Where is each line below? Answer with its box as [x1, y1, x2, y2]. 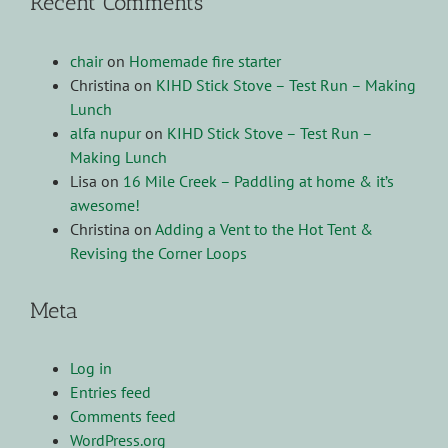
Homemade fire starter [129, 50, 281, 71]
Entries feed [70, 382, 151, 403]
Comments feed [70, 406, 176, 427]
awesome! [70, 194, 140, 215]
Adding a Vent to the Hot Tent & [155, 218, 373, 239]
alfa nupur [70, 122, 141, 143]
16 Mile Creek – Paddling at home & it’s [123, 170, 394, 191]
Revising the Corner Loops [70, 242, 247, 263]
